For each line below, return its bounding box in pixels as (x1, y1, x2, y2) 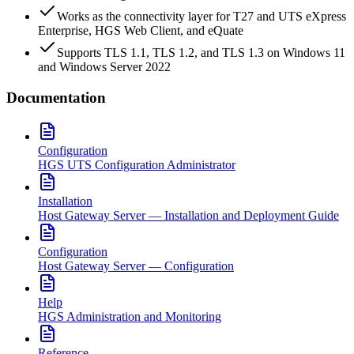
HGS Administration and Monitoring (38, 309, 221, 323)
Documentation (6, 88, 106, 106)
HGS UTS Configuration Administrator (38, 157, 235, 171)
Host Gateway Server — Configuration (38, 258, 234, 273)
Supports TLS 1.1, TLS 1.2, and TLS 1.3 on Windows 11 (57, 46, 345, 60)
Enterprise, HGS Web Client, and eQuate (38, 24, 243, 38)
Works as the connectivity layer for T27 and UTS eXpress (57, 9, 346, 24)
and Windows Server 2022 (38, 60, 171, 74)
